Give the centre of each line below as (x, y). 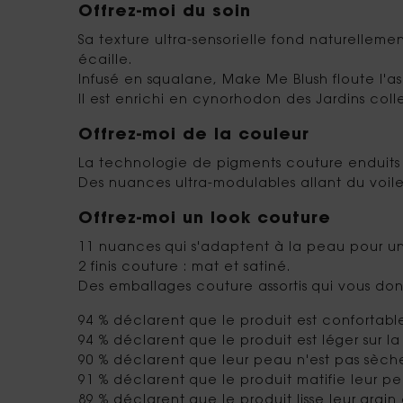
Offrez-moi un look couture (205, 219)
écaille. (105, 61)
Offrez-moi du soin (165, 12)
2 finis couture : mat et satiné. (184, 268)
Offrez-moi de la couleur (194, 135)
